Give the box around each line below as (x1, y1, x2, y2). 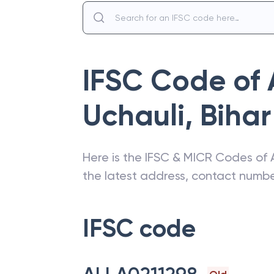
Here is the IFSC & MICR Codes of (83, 150, 270, 165)
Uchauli (83, 98, 185, 133)
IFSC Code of (83, 63, 267, 98)
